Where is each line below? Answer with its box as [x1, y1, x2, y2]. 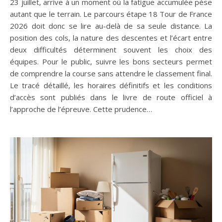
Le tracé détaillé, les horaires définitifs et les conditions [10, 80, 212, 90]
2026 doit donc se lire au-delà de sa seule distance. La [10, 20, 212, 31]
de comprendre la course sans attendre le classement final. [10, 68, 212, 78]
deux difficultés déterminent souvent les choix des [10, 44, 212, 55]
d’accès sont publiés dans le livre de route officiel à [10, 92, 212, 102]
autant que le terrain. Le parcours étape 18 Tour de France [10, 8, 212, 19]
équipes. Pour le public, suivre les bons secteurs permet [10, 56, 212, 66]
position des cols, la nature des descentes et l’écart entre [10, 32, 212, 43]
